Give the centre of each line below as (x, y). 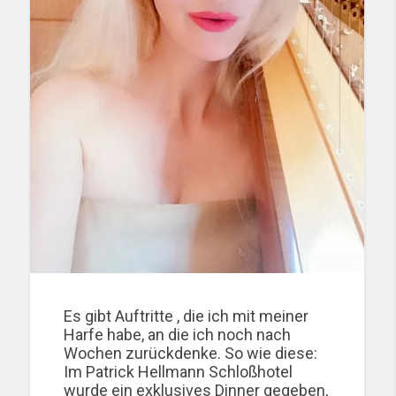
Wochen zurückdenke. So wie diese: (191, 353)
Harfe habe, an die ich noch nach (178, 334)
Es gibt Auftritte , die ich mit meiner (187, 316)
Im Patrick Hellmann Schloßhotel (179, 371)
